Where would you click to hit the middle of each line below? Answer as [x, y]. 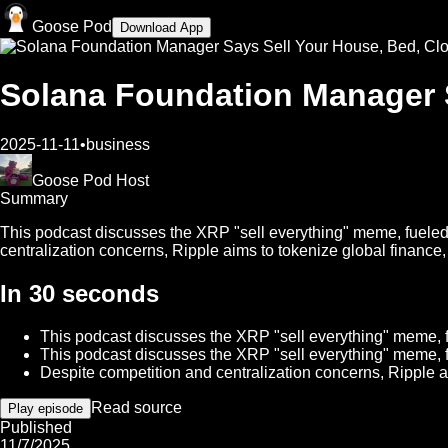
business [118, 144]
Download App [161, 27]
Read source [136, 407]
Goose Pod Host [90, 180]
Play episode [45, 408]
